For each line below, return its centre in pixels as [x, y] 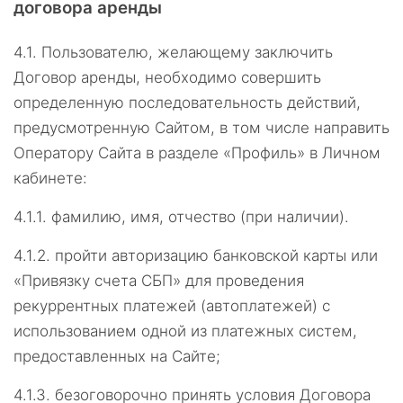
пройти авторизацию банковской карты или [216, 255]
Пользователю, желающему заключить [187, 52]
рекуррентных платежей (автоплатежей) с [172, 306]
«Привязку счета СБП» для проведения [159, 281]
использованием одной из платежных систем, [185, 331]
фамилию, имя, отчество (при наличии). [200, 217]
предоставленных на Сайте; [117, 356]
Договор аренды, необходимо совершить [167, 77]
